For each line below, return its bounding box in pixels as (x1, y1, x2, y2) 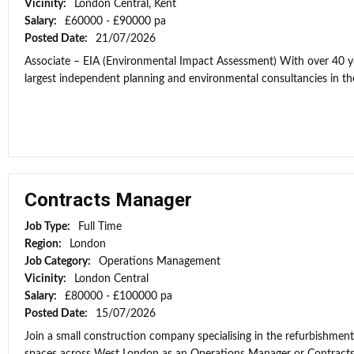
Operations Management (99, 256, 220, 267)
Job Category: (24, 256, 93, 267)
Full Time (78, 221, 122, 232)
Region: (24, 239, 64, 250)
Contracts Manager (24, 189, 192, 211)
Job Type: (24, 221, 73, 232)
